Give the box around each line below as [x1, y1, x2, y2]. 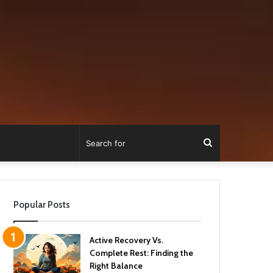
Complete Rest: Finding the [90, 247, 194, 258]
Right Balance [90, 260, 143, 271]
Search [212, 137, 243, 149]
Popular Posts [13, 199, 71, 210]
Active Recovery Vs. [90, 235, 164, 246]
